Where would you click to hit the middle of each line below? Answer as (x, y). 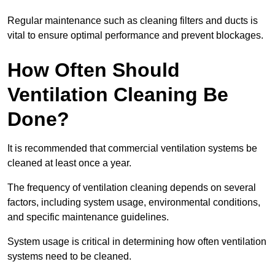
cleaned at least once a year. (69, 163)
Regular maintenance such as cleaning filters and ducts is (133, 20)
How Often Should (94, 70)
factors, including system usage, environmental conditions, (134, 202)
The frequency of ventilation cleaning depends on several (132, 187)
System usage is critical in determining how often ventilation (137, 241)
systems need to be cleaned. (69, 256)
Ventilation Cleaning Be (118, 94)
